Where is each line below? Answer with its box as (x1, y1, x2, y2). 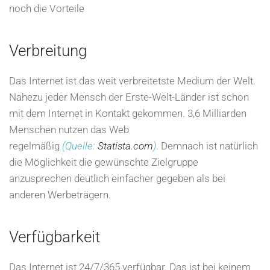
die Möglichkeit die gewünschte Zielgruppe (9, 156, 198, 168)
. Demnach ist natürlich (156, 140, 258, 152)
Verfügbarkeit (9, 228, 100, 246)
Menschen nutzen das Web (9, 124, 129, 136)
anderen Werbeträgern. (9, 189, 111, 201)
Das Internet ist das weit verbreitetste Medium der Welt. (9, 75, 256, 87)
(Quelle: (62, 140, 95, 152)
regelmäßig (9, 140, 60, 152)
